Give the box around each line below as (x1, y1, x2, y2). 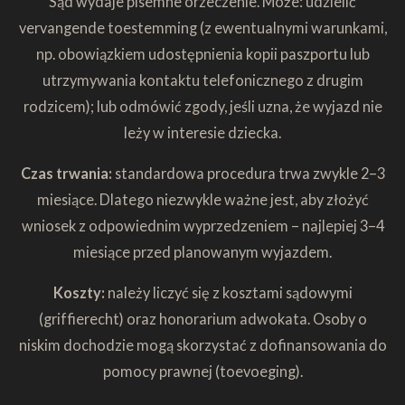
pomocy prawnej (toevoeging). (102, 363, 303, 381)
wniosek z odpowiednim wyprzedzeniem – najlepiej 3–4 (21, 216, 384, 234)
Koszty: (52, 284, 108, 302)
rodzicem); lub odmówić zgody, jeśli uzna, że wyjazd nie (23, 97, 382, 115)
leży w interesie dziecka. (124, 123, 281, 141)
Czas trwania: (20, 164, 115, 182)
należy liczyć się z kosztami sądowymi (107, 284, 353, 302)
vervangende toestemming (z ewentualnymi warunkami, (18, 18, 387, 36)
